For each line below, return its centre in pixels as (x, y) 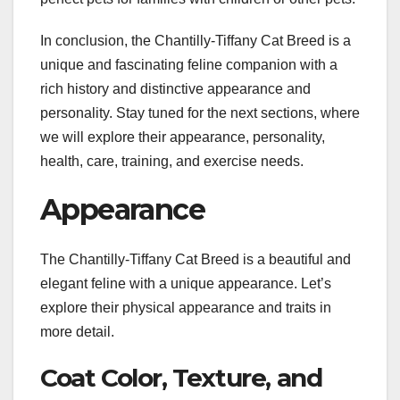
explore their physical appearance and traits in (186, 307)
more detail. (77, 331)
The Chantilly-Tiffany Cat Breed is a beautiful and (196, 259)
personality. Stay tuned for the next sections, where (200, 112)
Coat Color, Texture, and (181, 377)
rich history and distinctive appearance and (175, 88)
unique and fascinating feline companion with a (189, 64)
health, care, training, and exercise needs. (172, 161)
